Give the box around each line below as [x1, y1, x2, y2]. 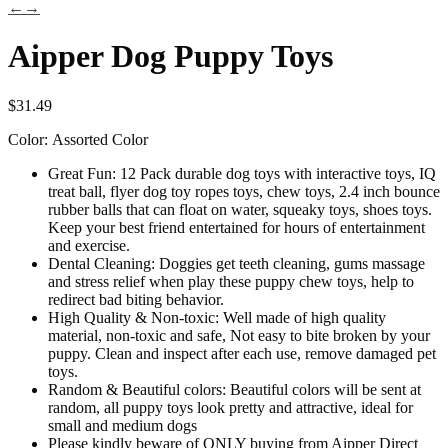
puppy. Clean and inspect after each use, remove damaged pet [48, 344, 436, 362]
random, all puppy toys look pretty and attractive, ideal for [48, 398, 413, 416]
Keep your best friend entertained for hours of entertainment [48, 218, 425, 236]
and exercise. [48, 236, 130, 254]
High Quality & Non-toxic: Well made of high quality [48, 308, 386, 326]
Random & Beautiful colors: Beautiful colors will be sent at [48, 380, 421, 398]
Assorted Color [52, 130, 148, 148]
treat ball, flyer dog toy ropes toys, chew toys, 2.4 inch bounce [48, 182, 440, 200]
